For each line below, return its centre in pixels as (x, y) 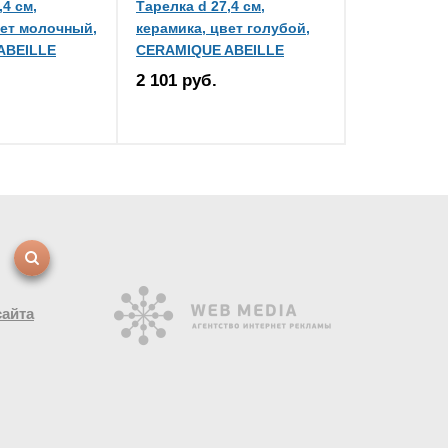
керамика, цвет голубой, (223, 28)
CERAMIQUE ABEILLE (210, 50)
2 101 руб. (176, 80)
